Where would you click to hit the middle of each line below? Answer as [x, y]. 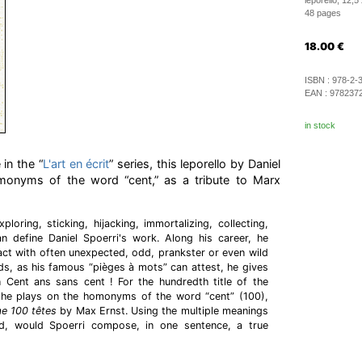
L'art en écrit [76, 164]
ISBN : [318, 80]
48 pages [322, 13]
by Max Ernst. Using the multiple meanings [164, 311]
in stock [320, 125]
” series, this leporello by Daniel [195, 164]
